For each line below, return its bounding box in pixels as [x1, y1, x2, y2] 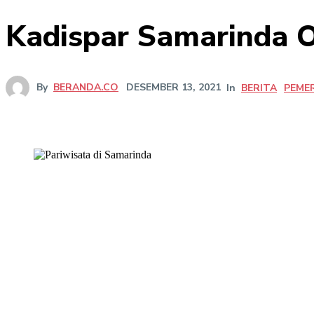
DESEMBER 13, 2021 [126, 80, 221, 94]
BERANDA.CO [53, 80, 118, 94]
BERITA [241, 81, 277, 95]
